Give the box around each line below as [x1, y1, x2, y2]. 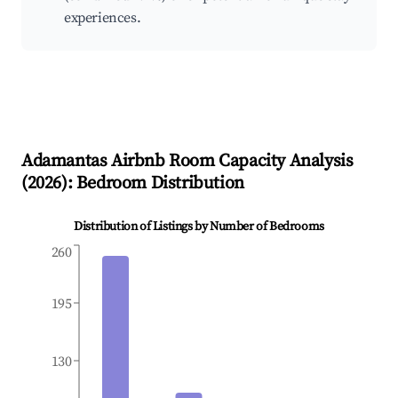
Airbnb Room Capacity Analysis [107, 150, 354, 173]
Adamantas [21, 150, 107, 173]
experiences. [64, 9, 141, 28]
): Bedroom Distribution [61, 172, 244, 195]
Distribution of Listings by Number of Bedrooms [74, 219, 324, 235]
